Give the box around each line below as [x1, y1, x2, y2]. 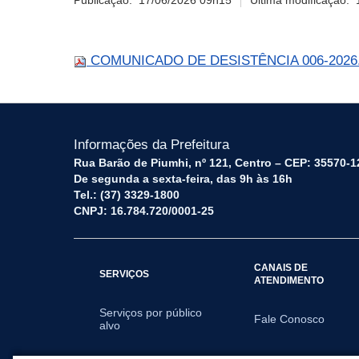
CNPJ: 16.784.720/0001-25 [74, 204, 214, 217]
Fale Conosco [254, 313, 325, 325]
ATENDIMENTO [254, 275, 325, 285]
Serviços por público [99, 306, 202, 319]
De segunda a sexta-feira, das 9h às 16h [74, 172, 292, 185]
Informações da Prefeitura [74, 137, 229, 152]
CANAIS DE [254, 262, 309, 272]
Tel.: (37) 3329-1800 [74, 188, 179, 201]
